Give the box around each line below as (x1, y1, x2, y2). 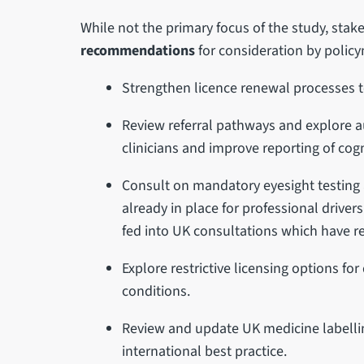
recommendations (80, 40, 195, 61)
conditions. (122, 280, 191, 301)
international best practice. (122, 340, 288, 362)
